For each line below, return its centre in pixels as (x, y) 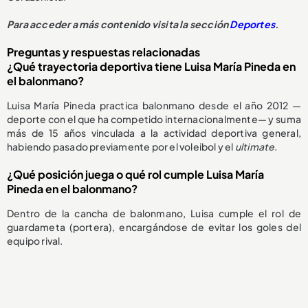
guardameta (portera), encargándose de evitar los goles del (154, 227)
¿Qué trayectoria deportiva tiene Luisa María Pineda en (151, 67)
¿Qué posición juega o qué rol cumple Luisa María (135, 175)
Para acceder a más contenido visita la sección (119, 24)
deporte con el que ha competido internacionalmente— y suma (154, 119)
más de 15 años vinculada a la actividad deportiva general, (154, 133)
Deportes (253, 24)
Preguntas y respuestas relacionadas (103, 52)
